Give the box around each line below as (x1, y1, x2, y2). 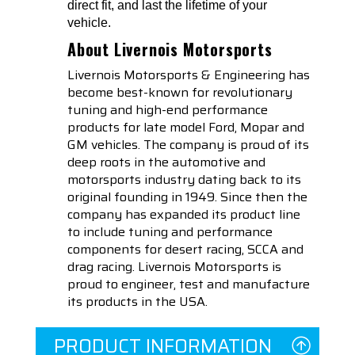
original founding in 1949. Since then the (67, 187, 307, 208)
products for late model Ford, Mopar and (67, 117, 304, 138)
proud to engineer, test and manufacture (67, 274, 310, 295)
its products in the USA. (67, 292, 208, 312)
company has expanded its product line (67, 204, 300, 225)
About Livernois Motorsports (67, 37, 273, 62)
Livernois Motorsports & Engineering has (67, 65, 310, 86)
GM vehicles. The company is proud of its (67, 135, 309, 155)
